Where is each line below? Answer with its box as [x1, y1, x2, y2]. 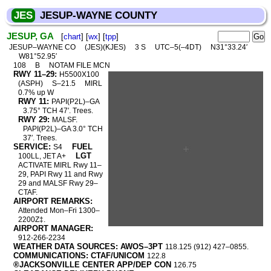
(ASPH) [18, 79, 45, 88]
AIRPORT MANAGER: [13, 224, 93, 233]
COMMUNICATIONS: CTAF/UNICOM [13, 251, 145, 260]
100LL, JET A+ [18, 152, 66, 160]
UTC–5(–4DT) [154, 43, 203, 51]
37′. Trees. [23, 134, 57, 142]
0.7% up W [18, 88, 54, 97]
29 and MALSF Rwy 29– [18, 179, 98, 188]
